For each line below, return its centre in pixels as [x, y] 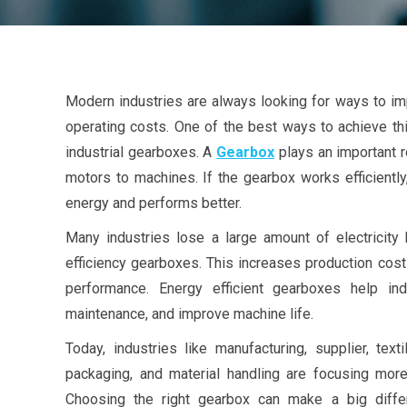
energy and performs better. [154, 203]
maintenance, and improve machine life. [189, 314]
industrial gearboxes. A [141, 152]
